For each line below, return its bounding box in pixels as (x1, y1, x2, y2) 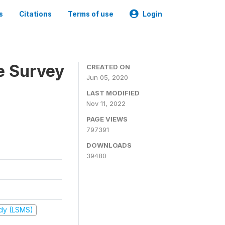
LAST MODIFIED (86, 89, 140, 97)
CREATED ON (86, 63, 130, 71)
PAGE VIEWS (86, 115, 128, 123)
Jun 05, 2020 (86, 73, 128, 81)
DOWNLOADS (86, 141, 132, 149)
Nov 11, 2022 (86, 99, 126, 107)
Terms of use (68, 10, 114, 18)
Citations (19, 10, 52, 18)
